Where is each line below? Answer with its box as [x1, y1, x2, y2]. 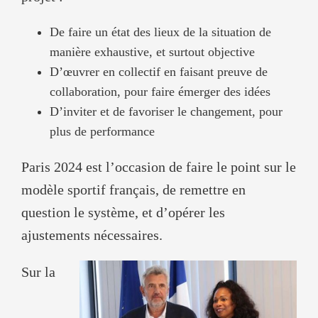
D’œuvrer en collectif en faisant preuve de [50, 64, 268, 79]
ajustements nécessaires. [21, 226, 163, 243]
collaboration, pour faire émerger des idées [50, 84, 270, 99]
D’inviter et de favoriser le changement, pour [50, 104, 283, 119]
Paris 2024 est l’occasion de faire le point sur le [21, 158, 296, 175]
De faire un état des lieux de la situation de [50, 24, 271, 39]
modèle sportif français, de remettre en [21, 181, 246, 197]
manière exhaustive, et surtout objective [50, 44, 255, 59]
